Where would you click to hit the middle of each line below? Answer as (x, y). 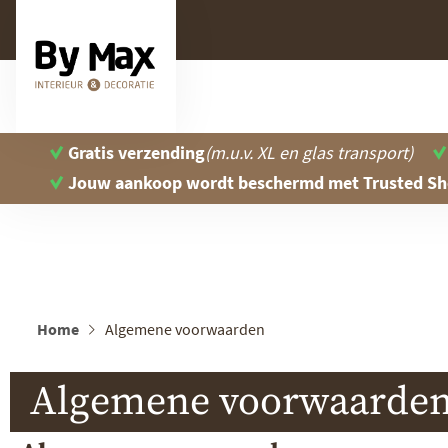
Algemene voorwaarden (185, 328)
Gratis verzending (136, 152)
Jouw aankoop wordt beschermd (196, 182)
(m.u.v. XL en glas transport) (309, 152)
